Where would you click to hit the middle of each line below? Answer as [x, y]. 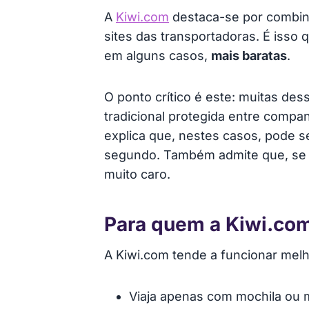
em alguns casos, [158, 56]
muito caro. [137, 175]
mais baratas [249, 56]
